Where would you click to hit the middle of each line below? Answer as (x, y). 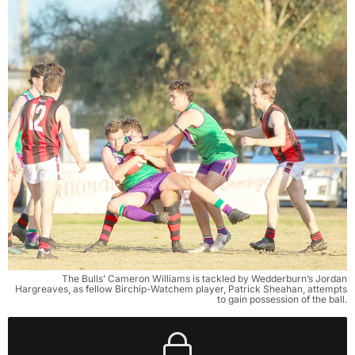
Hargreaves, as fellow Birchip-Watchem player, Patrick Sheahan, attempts (181, 288)
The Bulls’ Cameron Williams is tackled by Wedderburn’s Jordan (204, 278)
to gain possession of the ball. (282, 299)
